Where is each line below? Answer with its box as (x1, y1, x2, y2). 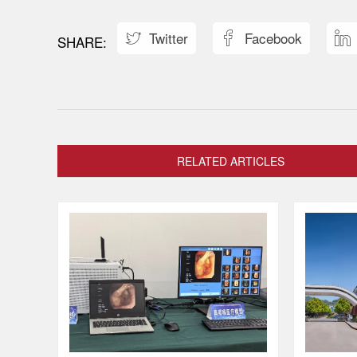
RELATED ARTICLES (177, 152, 284, 169)
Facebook (244, 27, 302, 48)
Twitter (149, 27, 188, 48)
